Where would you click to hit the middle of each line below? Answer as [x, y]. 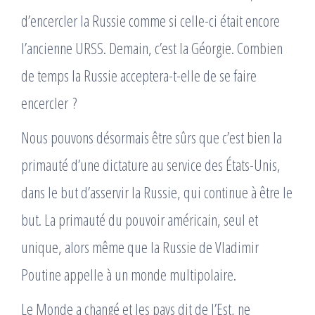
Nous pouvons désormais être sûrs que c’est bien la [152, 137]
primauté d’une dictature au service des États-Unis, [151, 165]
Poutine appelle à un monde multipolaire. [129, 274]
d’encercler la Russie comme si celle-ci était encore [150, 20]
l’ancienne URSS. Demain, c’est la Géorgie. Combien [152, 48]
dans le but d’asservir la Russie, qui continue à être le [157, 192]
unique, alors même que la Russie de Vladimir [140, 247]
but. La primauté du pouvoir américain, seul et [140, 219]
